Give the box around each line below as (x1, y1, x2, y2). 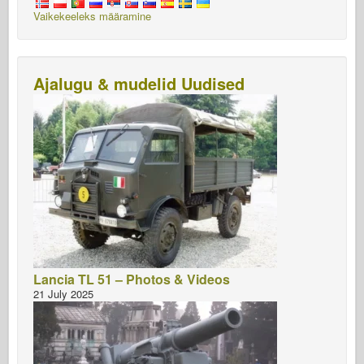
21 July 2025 (33, 286, 93, 301)
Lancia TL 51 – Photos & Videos (33, 270, 230, 288)
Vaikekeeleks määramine (33, 8, 151, 24)
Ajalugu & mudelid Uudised (33, 71, 245, 95)
